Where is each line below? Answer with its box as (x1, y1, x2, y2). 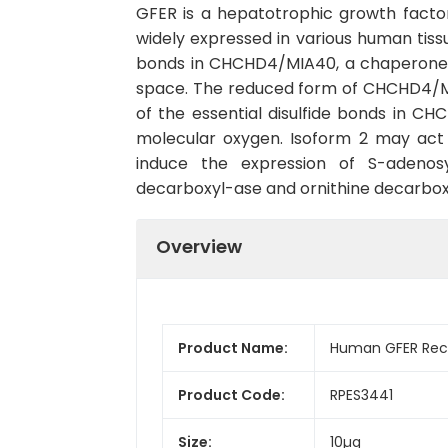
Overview (156, 233, 242, 259)
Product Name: (178, 337, 288, 358)
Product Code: (178, 384, 285, 405)
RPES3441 (330, 384, 393, 405)
